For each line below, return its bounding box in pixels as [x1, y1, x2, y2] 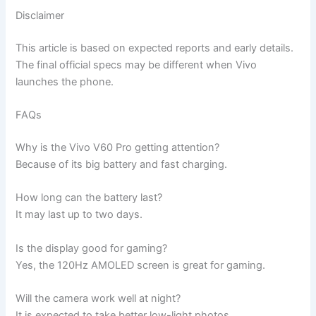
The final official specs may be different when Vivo [16, 58, 257, 71]
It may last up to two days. [16, 208, 143, 221]
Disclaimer [16, 8, 65, 22]
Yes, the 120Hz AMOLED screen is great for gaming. [16, 258, 266, 272]
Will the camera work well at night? [16, 291, 181, 305]
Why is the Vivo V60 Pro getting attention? [16, 140, 220, 154]
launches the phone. [16, 75, 114, 88]
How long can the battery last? [16, 191, 163, 205]
